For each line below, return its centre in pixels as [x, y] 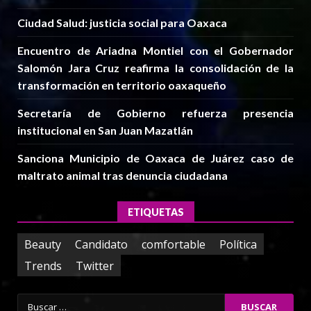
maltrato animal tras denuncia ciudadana [123, 176]
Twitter [95, 266]
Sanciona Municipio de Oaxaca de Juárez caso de [155, 158]
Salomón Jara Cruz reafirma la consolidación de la [155, 68]
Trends [43, 266]
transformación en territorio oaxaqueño [122, 85]
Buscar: [36, 302]
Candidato [101, 244]
